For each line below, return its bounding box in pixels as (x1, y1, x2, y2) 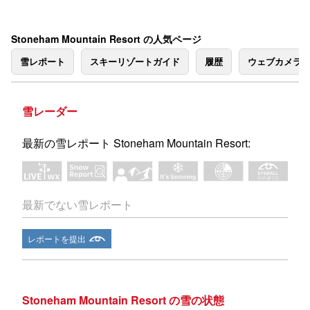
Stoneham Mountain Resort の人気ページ (11, 32, 201, 46)
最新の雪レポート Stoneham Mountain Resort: (22, 135, 250, 151)
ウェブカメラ (248, 55, 302, 68)
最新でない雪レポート (22, 197, 133, 213)
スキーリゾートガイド (90, 55, 180, 68)
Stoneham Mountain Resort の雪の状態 (22, 292, 224, 309)
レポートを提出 (28, 232, 86, 245)
